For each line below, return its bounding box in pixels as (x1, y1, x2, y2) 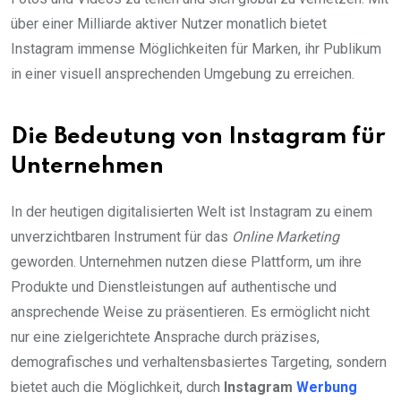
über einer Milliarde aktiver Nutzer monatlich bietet (11, 15, 327, 33)
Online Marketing (232, 228, 339, 246)
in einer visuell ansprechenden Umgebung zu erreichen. (11, 65, 354, 83)
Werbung (296, 379, 357, 397)
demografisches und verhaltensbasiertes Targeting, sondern (11, 354, 387, 371)
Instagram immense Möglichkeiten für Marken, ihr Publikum (11, 40, 381, 58)
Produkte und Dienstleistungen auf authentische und (11, 278, 337, 296)
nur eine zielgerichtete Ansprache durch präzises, (11, 328, 320, 346)
